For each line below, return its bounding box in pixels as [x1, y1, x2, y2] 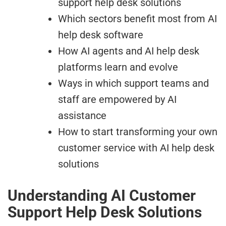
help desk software [58, 29, 143, 41]
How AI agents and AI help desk [58, 45, 199, 58]
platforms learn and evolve [58, 61, 178, 74]
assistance [58, 109, 106, 122]
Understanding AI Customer [8, 187, 196, 205]
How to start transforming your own [58, 126, 217, 138]
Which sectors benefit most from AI [58, 13, 217, 25]
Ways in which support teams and [58, 77, 209, 90]
